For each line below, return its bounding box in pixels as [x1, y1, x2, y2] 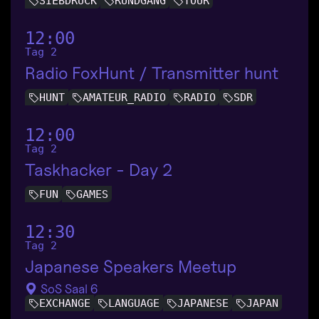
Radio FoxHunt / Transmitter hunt [25, 62, 278, 83]
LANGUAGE [108, 297, 159, 310]
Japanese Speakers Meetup [25, 256, 236, 277]
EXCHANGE [39, 297, 90, 310]
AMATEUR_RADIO [83, 90, 166, 104]
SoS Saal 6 [38, 281, 98, 296]
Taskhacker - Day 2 [25, 159, 172, 180]
